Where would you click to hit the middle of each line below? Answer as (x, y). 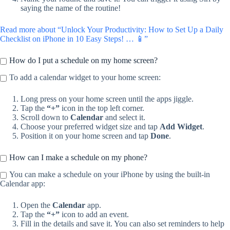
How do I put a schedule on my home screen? (83, 61)
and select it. (124, 118)
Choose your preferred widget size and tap (90, 127)
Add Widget (181, 127)
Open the (36, 205)
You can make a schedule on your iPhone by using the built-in (110, 175)
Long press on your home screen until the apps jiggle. (107, 99)
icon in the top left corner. (102, 108)
